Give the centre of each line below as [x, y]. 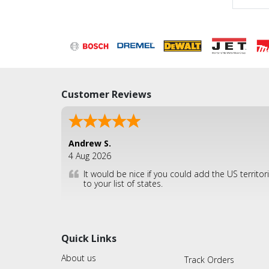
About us [79, 258]
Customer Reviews [106, 94]
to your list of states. [123, 183]
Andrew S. [90, 143]
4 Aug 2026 [90, 156]
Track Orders [209, 259]
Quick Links [89, 238]
